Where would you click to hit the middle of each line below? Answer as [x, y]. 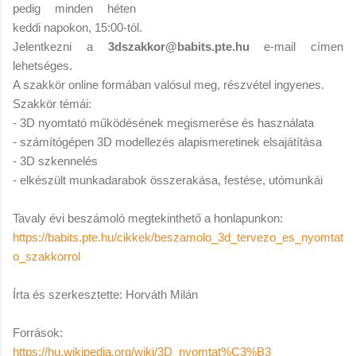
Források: [38, 332]
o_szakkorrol [46, 256]
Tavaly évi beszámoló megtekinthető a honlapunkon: [148, 218]
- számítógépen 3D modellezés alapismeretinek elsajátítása [167, 141]
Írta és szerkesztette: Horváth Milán [105, 294]
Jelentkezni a [60, 46]
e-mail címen [296, 46]
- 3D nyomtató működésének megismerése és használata [163, 122]
